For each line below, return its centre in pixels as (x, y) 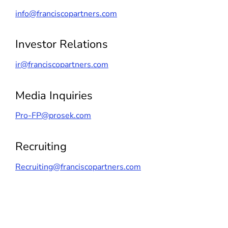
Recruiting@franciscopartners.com (78, 167)
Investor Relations (62, 45)
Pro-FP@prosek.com (53, 116)
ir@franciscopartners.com (62, 64)
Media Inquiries (54, 95)
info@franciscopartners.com (66, 13)
